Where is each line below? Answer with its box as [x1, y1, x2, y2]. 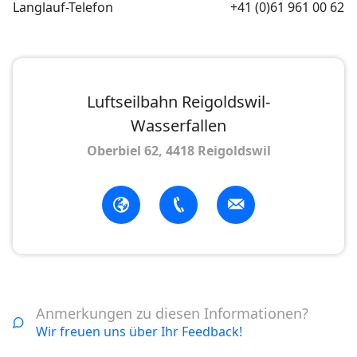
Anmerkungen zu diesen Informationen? [36, 303, 308, 323]
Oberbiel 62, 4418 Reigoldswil [86, 141, 271, 159]
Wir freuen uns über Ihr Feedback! [36, 322, 242, 340]
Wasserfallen [131, 114, 226, 136]
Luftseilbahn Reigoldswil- [87, 90, 270, 112]
